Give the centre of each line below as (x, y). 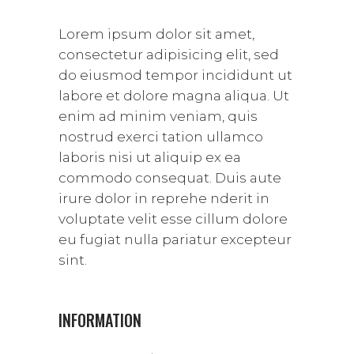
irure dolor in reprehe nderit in (164, 198)
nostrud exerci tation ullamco (161, 136)
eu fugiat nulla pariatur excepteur (175, 239)
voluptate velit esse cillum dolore (173, 218)
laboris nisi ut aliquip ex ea (150, 157)
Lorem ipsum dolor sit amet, (156, 34)
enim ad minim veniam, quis (158, 116)
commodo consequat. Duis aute (170, 177)
